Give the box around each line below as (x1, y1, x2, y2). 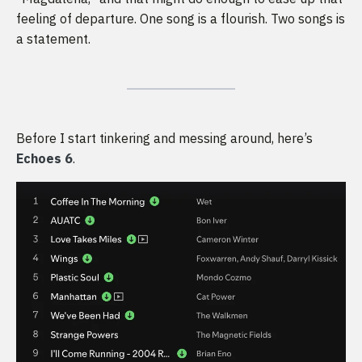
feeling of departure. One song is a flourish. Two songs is (16, 11, 345, 27)
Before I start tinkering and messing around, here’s (16, 130, 313, 147)
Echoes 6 (16, 150, 73, 167)
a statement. (16, 31, 90, 48)
